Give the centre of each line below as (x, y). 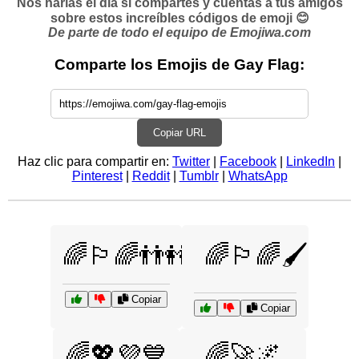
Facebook (248, 161)
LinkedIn (311, 161)
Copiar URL (179, 132)
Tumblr (199, 175)
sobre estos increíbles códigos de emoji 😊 (179, 18)
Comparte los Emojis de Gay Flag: (179, 65)
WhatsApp (258, 175)
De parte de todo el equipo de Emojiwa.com (179, 32)
